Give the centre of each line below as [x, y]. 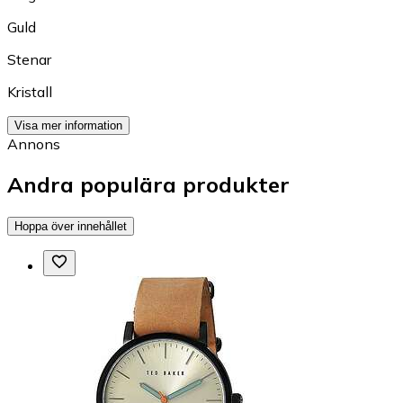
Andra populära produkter [148, 184]
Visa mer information [68, 125]
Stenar [29, 59]
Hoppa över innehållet [71, 226]
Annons [34, 143]
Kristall [30, 91]
